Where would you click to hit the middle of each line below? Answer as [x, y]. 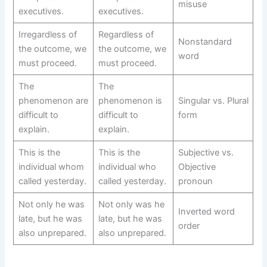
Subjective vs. [206, 152]
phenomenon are [53, 100]
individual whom [51, 167]
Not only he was [51, 204]
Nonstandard [205, 41]
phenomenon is [130, 100]
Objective [197, 167]
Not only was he [131, 204]
